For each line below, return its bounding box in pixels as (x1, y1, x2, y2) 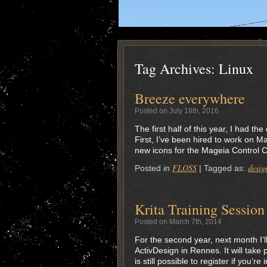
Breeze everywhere (135, 89, 245, 108)
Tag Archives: (135, 59, 219, 78)
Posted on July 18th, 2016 (135, 107, 219, 115)
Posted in (135, 163, 170, 173)
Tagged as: (204, 163, 248, 173)
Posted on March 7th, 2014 (135, 218, 222, 226)
